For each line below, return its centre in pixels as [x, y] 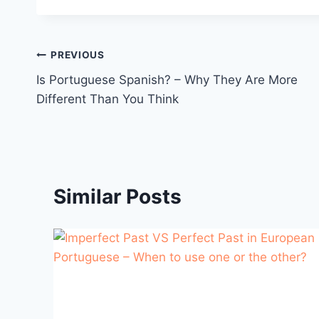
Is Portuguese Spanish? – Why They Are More [167, 79]
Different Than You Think [108, 99]
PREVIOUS [78, 55]
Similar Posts [117, 196]
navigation [87, 89]
